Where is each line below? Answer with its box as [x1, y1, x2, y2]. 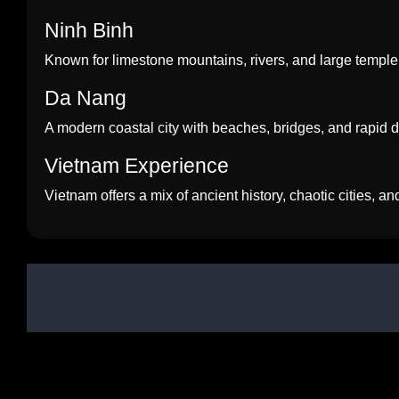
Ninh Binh [45, 19, 134, 42]
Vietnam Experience [45, 154, 229, 177]
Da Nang [45, 86, 126, 110]
